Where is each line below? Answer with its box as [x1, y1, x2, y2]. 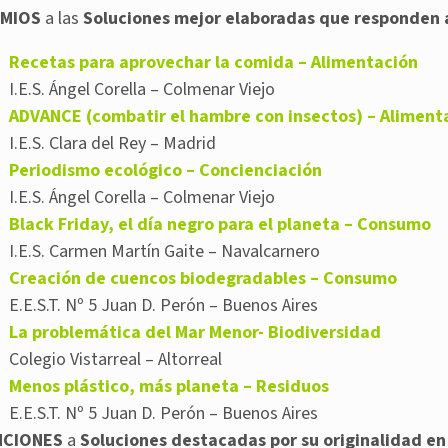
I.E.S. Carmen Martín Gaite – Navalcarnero [9, 239, 320, 265]
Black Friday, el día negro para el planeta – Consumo [9, 212, 431, 238]
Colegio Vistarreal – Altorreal [9, 347, 222, 373]
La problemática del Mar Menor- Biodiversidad [9, 320, 381, 346]
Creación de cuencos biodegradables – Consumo [9, 266, 397, 292]
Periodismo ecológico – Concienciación [9, 158, 322, 184]
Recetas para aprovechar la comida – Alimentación [9, 50, 418, 76]
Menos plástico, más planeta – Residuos [9, 374, 329, 400]
